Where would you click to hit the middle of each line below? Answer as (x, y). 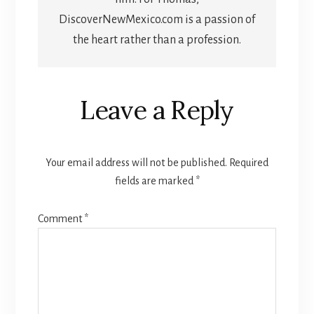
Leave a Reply (157, 110)
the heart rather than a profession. (157, 40)
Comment (61, 218)
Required (249, 162)
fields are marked (155, 180)
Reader (76, 81)
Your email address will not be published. (136, 162)
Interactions (103, 111)
